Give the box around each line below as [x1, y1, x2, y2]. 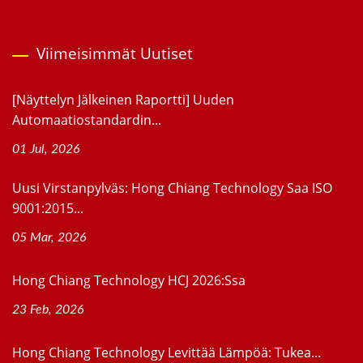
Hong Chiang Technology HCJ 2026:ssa [12, 271, 246, 290]
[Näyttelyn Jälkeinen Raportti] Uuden [12, 91, 234, 109]
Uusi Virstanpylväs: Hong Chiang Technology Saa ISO [12, 179, 332, 198]
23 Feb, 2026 [12, 303, 84, 317]
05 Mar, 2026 [12, 231, 87, 245]
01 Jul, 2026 [12, 143, 80, 156]
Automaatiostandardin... [12, 111, 161, 130]
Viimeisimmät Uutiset [36, 43, 193, 65]
